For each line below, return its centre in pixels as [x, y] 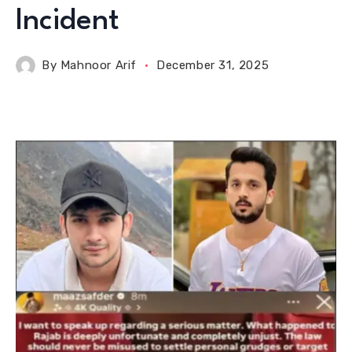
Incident [71, 21]
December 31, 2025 [213, 65]
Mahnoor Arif [99, 65]
